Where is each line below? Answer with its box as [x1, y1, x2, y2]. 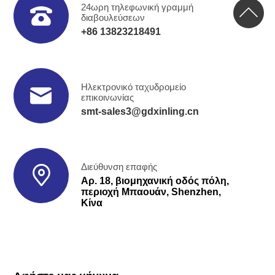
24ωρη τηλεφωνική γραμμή [81, 1, 194, 12]
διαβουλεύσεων [81, 12, 145, 23]
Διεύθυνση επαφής [81, 161, 158, 172]
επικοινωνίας [81, 91, 134, 103]
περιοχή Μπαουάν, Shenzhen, [81, 186, 222, 197]
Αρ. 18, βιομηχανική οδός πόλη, [81, 175, 230, 186]
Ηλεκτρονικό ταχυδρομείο [81, 81, 187, 92]
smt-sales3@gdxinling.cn [81, 106, 199, 117]
